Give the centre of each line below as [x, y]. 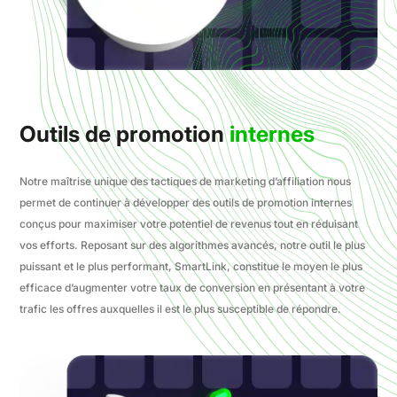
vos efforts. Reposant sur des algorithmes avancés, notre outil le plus [193, 245]
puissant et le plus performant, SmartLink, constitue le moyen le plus [191, 267]
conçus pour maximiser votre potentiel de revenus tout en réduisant [189, 224]
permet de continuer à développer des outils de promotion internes [186, 203]
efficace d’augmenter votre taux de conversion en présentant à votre [193, 288]
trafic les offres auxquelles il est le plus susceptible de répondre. [181, 309]
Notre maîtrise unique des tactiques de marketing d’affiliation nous [186, 182]
